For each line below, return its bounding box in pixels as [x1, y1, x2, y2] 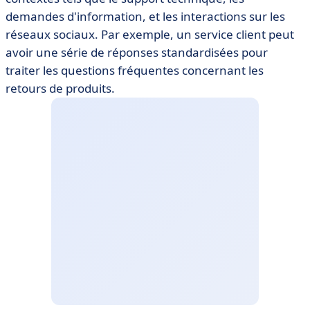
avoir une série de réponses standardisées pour [6, 44, 268, 60]
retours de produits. [6, 80, 115, 96]
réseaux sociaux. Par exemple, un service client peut [6, 26, 294, 42]
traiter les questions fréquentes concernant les [6, 62, 264, 78]
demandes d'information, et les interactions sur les [6, 8, 285, 24]
